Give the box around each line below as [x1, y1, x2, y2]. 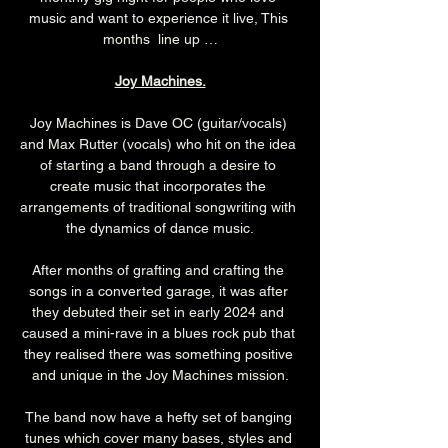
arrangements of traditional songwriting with [20, 199, 300, 216]
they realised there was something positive [23, 346, 297, 363]
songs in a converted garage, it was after [28, 283, 292, 300]
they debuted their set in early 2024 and [32, 304, 288, 321]
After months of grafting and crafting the [32, 262, 288, 279]
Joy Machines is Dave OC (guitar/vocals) [29, 115, 291, 132]
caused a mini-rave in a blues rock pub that [21, 325, 299, 342]
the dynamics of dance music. [66, 220, 254, 237]
